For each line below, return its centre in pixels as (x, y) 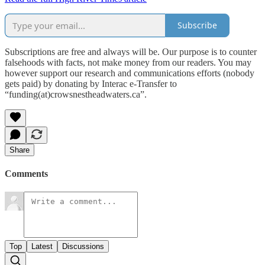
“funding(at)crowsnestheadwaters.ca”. (76, 94)
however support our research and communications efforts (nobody (130, 73)
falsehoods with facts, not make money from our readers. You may (128, 62)
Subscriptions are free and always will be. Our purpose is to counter (131, 51)
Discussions (83, 247)
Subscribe (197, 25)
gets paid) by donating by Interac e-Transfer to (91, 83)
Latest (42, 247)
